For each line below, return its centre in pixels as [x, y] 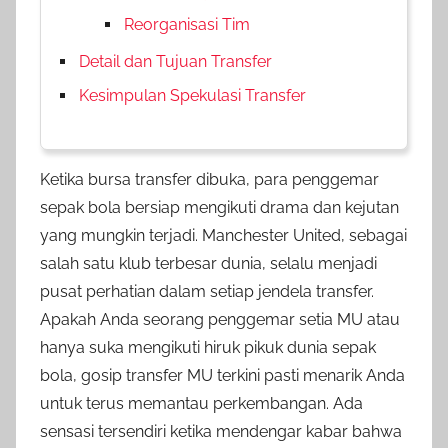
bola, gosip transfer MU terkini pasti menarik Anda [222, 375]
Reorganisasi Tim [187, 24]
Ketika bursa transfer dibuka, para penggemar [209, 179]
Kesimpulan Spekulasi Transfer [192, 95]
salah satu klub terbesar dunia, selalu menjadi [208, 263]
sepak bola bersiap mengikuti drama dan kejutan [219, 207]
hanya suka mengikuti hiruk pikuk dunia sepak [208, 347]
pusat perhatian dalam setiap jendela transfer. [207, 291]
